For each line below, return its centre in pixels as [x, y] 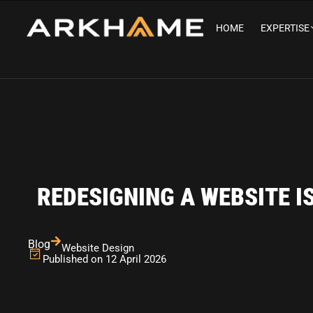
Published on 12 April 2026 [104, 259]
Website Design [98, 248]
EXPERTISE [285, 28]
